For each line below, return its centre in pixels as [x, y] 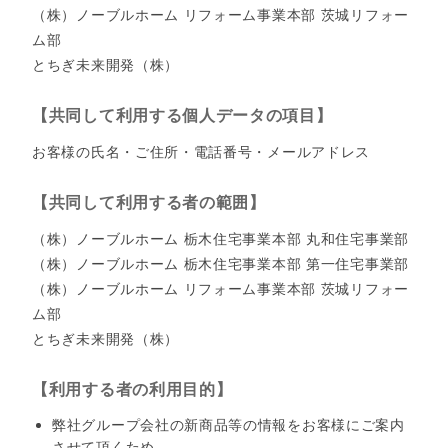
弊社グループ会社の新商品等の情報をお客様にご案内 [228, 425]
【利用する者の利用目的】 [132, 389]
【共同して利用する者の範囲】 [149, 202]
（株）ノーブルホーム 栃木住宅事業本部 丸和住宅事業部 [220, 239]
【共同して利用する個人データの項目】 [182, 115]
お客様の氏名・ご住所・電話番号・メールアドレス [201, 152]
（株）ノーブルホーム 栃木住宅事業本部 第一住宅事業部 [220, 264]
